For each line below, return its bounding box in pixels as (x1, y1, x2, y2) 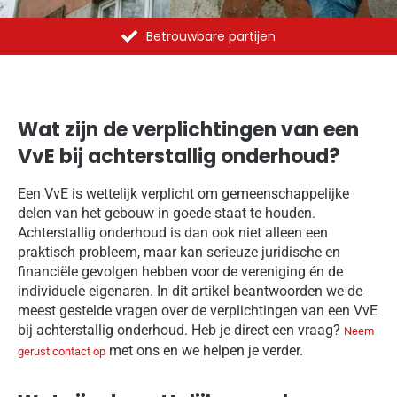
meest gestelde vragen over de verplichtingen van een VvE (18, 301, 378, 319)
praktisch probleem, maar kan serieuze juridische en (18, 243, 340, 261)
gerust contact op (18, 344, 105, 358)
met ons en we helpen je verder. (105, 341, 303, 359)
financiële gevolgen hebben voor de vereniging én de (18, 262, 343, 280)
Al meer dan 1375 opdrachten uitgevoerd (84, 27, 338, 45)
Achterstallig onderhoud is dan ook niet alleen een (18, 223, 328, 241)
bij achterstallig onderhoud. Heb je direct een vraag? (18, 321, 344, 339)
